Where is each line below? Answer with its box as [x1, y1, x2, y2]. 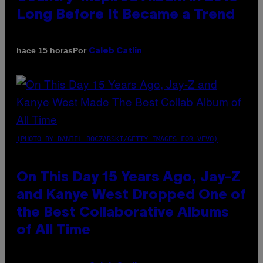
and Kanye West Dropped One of [16, 188, 246, 202]
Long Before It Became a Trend [16, 8, 235, 22]
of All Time [16, 224, 90, 237]
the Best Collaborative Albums [16, 206, 229, 220]
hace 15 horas [16, 46, 73, 56]
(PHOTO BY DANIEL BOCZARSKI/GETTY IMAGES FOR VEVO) [16, 134, 218, 143]
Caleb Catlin [89, 47, 142, 55]
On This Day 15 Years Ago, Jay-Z [16, 171, 240, 184]
